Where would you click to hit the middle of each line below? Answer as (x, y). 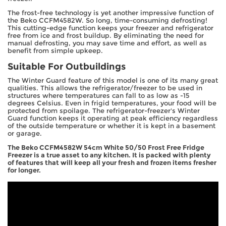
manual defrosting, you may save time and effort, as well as (107, 43)
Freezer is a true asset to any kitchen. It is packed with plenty (109, 155)
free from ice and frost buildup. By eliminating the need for (106, 36)
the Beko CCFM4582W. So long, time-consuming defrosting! (107, 21)
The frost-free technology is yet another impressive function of (111, 13)
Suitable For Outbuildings (67, 66)
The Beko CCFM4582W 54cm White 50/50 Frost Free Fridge (106, 147)
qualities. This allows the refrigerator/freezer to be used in (105, 88)
